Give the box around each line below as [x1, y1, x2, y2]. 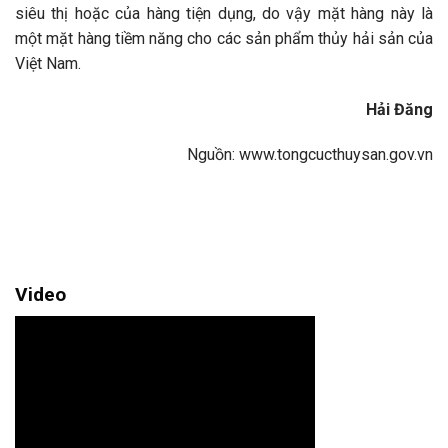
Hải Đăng [366, 99, 433, 119]
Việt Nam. [15, 53, 81, 73]
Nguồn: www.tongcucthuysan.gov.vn [187, 145, 433, 165]
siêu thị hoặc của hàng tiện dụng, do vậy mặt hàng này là [15, 3, 433, 23]
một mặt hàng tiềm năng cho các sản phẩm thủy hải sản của [15, 28, 433, 48]
